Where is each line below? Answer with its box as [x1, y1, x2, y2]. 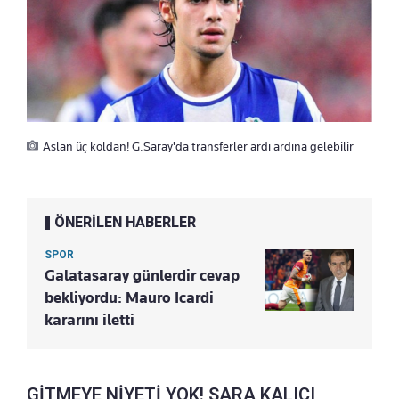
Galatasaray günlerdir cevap [45, 266, 240, 285]
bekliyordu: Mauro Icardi [45, 289, 214, 307]
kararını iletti [45, 311, 134, 330]
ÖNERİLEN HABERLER [54, 214, 196, 232]
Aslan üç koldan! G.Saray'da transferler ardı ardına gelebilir [43, 139, 354, 154]
